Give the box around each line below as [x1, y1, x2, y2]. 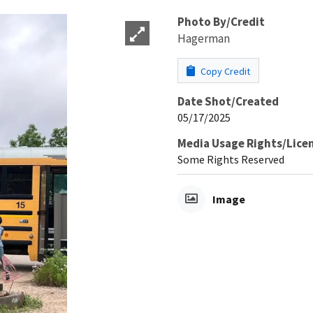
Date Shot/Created [177, 93, 279, 109]
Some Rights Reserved [177, 152, 284, 166]
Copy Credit [198, 64, 250, 78]
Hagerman [177, 30, 230, 46]
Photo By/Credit [177, 13, 265, 29]
